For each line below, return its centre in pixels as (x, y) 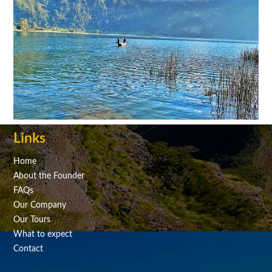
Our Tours (32, 219)
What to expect (43, 234)
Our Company (40, 205)
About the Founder (49, 176)
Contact (29, 249)
